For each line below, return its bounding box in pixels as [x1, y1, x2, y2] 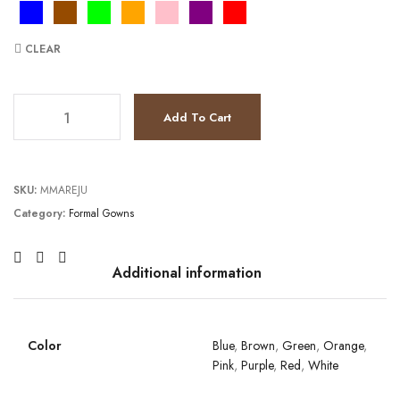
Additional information [112, 262, 262, 283]
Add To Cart [163, 109, 231, 126]
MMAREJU [40, 182, 87, 198]
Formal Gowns [69, 205, 134, 221]
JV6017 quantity [13, 93, 104, 111]
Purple [241, 356, 273, 374]
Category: [13, 205, 69, 221]
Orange [323, 337, 363, 354]
